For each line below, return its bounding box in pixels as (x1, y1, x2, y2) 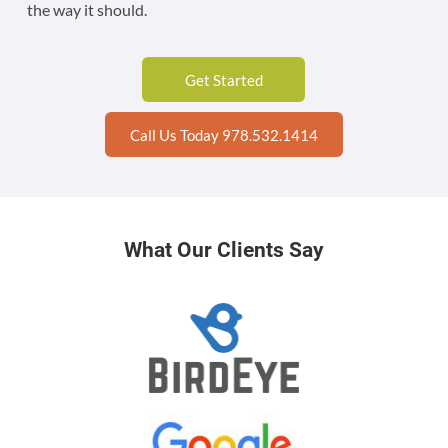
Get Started (184, 71, 263, 90)
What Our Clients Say (124, 238, 324, 263)
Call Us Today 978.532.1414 (129, 126, 318, 145)
